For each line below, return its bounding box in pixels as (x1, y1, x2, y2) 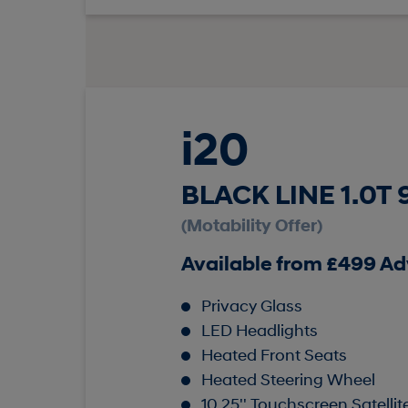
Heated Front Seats (200, 348, 347, 366)
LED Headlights (200, 323, 318, 342)
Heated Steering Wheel (200, 372, 375, 391)
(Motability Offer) (180, 219, 322, 237)
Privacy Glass (200, 299, 302, 317)
